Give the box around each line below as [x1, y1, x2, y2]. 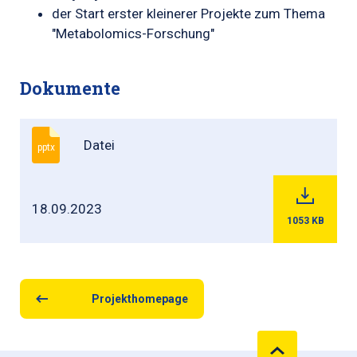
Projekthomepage [92, 292, 188, 306]
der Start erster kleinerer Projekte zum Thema [52, 6, 325, 22]
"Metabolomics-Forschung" [52, 25, 214, 41]
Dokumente [20, 76, 120, 100]
